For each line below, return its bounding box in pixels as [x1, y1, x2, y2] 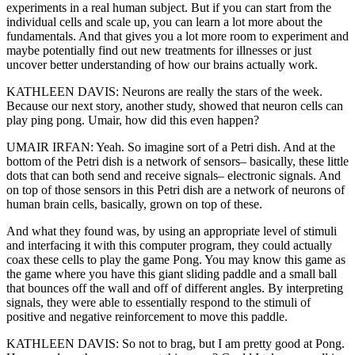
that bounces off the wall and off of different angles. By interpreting [6, 281, 343, 296]
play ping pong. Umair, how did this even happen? [6, 113, 259, 128]
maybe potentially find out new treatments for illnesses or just [6, 44, 311, 58]
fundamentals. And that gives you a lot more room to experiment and [6, 29, 349, 44]
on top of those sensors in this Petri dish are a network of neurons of [6, 183, 345, 197]
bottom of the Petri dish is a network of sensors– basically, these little [6, 155, 349, 169]
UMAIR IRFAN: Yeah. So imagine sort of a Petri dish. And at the [6, 140, 335, 155]
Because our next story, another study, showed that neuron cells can [6, 99, 343, 113]
